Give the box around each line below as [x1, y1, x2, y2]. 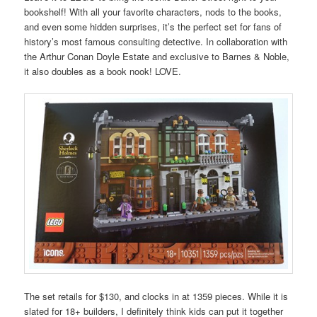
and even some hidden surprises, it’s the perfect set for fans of [24, 19, 282, 33]
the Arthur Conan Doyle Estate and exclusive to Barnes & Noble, [24, 49, 290, 63]
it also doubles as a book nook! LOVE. [24, 64, 182, 78]
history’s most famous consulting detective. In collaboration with [24, 34, 288, 48]
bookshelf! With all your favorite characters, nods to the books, [24, 4, 282, 18]
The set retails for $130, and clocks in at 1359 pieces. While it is [24, 289, 289, 303]
